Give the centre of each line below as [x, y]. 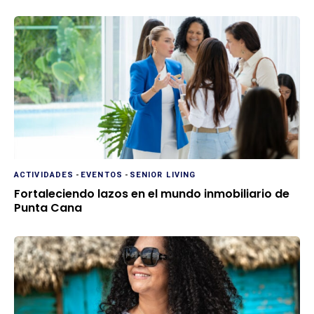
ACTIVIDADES [44, 175]
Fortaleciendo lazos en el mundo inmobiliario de [152, 194]
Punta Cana [48, 208]
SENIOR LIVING [163, 175]
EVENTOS [102, 175]
